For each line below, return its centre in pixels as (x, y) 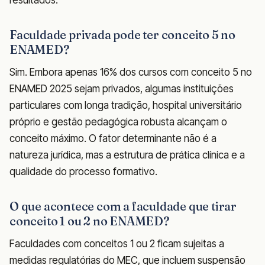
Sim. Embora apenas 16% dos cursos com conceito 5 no (131, 72)
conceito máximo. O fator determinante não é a (113, 138)
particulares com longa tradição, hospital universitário (126, 105)
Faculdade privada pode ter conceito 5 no (122, 34)
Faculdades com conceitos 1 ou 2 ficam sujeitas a (117, 243)
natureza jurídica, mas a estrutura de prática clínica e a (127, 155)
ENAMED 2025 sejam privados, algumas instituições (122, 88)
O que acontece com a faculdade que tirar (123, 206)
